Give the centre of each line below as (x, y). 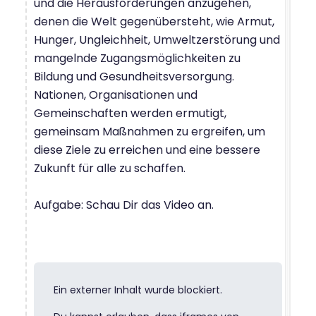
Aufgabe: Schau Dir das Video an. (124, 205)
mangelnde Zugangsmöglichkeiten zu (137, 58)
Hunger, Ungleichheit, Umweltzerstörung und (157, 39)
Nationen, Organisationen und (116, 95)
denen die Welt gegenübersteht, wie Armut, (154, 21)
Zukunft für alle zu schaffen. (110, 168)
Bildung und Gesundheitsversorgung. (134, 76)
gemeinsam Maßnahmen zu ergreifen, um (150, 131)
